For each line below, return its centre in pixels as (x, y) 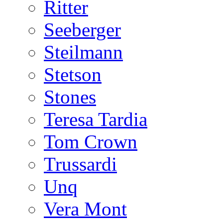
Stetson (73, 74)
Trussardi (80, 164)
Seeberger (82, 30)
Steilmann (83, 52)
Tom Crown (91, 142)
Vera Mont (85, 209)
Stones (70, 97)
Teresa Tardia (96, 119)
